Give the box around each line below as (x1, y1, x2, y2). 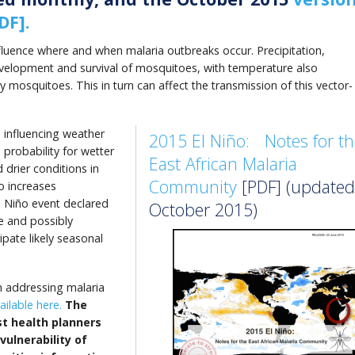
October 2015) (149, 197, 258, 221)
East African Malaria (149, 151, 297, 175)
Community (149, 174, 237, 198)
